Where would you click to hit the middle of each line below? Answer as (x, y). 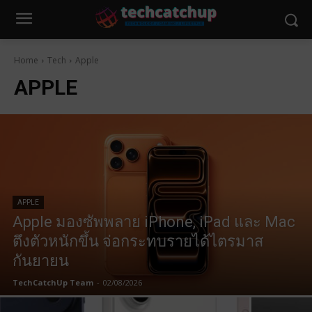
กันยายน (41, 261)
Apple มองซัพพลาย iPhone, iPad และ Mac (154, 222)
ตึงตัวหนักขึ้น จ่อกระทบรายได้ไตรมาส (138, 241)
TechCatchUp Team (53, 282)
